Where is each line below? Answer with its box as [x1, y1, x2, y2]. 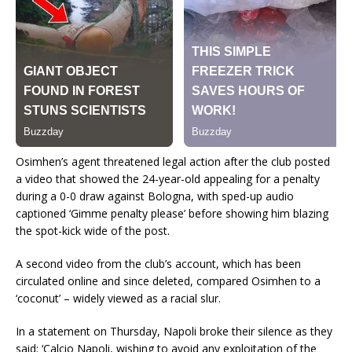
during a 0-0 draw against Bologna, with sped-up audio [16, 189, 294, 204]
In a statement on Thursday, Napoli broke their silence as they [16, 324, 332, 339]
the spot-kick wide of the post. [16, 223, 170, 239]
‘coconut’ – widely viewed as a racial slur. [16, 291, 221, 306]
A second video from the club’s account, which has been [16, 256, 301, 272]
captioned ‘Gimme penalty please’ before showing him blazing [16, 206, 328, 222]
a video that [16, 171, 76, 187]
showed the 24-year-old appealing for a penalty [76, 171, 320, 187]
